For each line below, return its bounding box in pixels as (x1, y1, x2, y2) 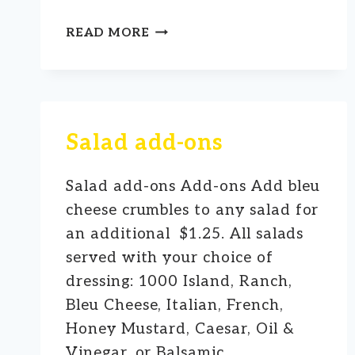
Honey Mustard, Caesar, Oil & (66, 319, 295, 338)
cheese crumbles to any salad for (66, 200, 319, 219)
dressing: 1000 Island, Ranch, (66, 272, 292, 291)
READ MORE (66, 25, 150, 40)
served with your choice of (66, 248, 273, 267)
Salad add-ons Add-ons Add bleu (66, 177, 320, 196)
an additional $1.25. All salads (66, 224, 304, 243)
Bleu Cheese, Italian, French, (66, 296, 284, 315)
